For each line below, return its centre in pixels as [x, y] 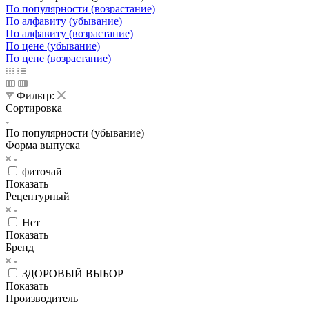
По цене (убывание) [53, 46]
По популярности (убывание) [75, 132]
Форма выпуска [43, 145]
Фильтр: [36, 95]
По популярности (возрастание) [80, 8]
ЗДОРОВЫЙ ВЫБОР [73, 273]
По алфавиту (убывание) [64, 21]
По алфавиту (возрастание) [69, 33]
